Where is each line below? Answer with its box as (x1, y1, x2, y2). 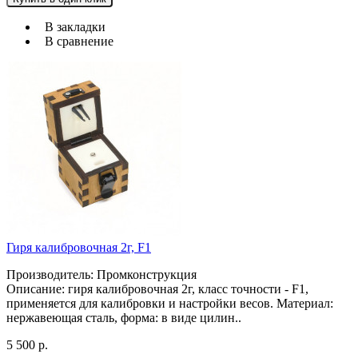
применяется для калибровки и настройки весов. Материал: (6, 296, 333, 311)
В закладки (38, 20, 105, 34)
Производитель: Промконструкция (6, 268, 197, 282)
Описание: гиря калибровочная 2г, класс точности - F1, (6, 282, 308, 296)
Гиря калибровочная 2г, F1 (6, 241, 151, 255)
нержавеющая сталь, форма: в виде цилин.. (6, 311, 241, 325)
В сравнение (38, 34, 113, 49)
